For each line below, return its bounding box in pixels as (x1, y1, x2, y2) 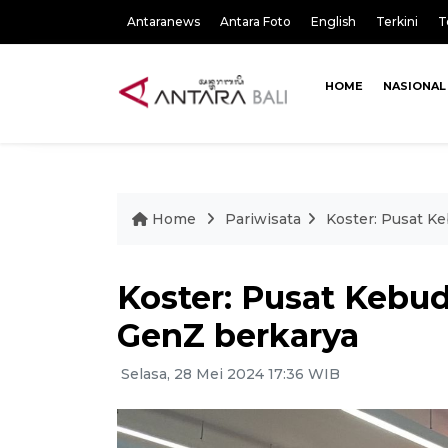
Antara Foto (220, 14, 291, 29)
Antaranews (127, 14, 200, 29)
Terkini (376, 14, 418, 29)
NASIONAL (382, 79, 446, 93)
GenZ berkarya (117, 316, 359, 355)
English (311, 14, 356, 29)
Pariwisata (225, 210, 301, 228)
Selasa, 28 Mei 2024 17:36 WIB (117, 365, 340, 383)
